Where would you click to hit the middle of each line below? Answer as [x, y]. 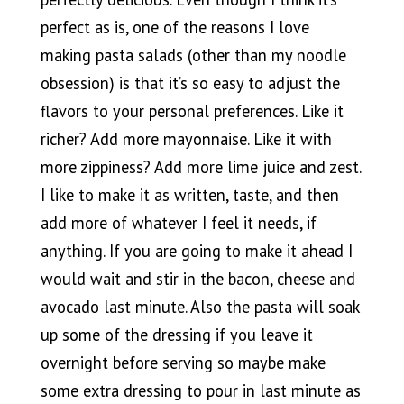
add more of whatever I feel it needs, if [178, 222]
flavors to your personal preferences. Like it [192, 110]
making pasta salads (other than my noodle [193, 55]
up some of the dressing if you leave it [176, 334]
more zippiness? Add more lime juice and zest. [200, 166]
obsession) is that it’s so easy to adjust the [190, 83]
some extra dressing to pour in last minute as [200, 390]
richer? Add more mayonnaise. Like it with [186, 138]
